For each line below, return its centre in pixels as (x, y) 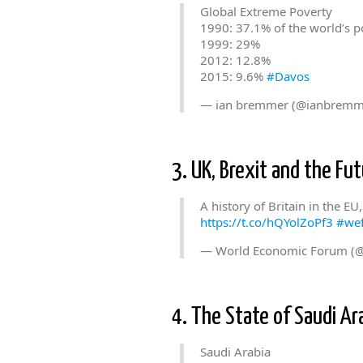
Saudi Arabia (235, 352)
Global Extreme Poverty (266, 11)
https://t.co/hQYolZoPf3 (267, 222)
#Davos (288, 76)
